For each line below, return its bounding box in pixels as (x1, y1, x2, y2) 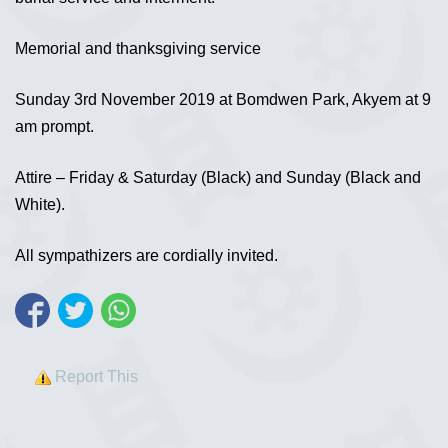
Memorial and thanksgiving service (15, 40, 265, 57)
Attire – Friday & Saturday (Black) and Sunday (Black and (15, 169, 421, 186)
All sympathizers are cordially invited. (15, 247, 278, 264)
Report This (55, 368, 138, 386)
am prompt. (15, 118, 94, 135)
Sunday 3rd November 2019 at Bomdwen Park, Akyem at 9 (15, 91, 431, 108)
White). (15, 196, 65, 213)
